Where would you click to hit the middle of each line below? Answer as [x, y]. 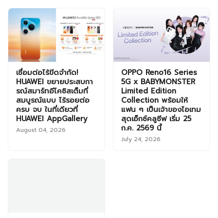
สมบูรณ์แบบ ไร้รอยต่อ [53, 100]
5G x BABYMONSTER [158, 82]
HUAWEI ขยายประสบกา [54, 82]
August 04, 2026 [41, 130]
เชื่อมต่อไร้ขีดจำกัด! [47, 73]
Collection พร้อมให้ [154, 100]
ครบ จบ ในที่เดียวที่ [47, 110]
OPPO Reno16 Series [159, 73]
